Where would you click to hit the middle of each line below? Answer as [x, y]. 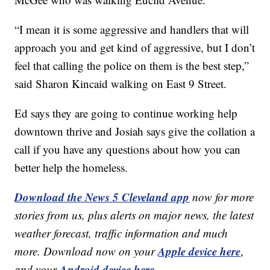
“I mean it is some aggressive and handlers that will [132, 29]
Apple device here [199, 251]
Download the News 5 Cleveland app [102, 196]
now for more [223, 196]
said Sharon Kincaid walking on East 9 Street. [121, 83]
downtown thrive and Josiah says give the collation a [135, 131]
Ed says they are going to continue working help [126, 113]
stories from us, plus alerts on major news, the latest [134, 215]
